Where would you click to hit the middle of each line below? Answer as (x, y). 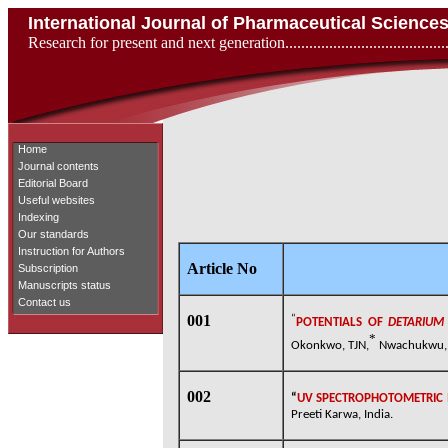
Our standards (53, 234)
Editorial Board (53, 183)
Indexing (38, 217)
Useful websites (56, 200)
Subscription (48, 268)
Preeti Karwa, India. (342, 415)
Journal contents (58, 166)
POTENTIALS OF (342, 323)
